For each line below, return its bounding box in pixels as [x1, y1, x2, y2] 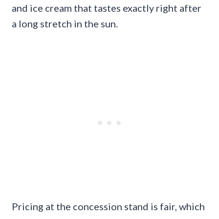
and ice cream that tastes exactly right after [12, 2, 201, 14]
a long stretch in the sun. [12, 18, 118, 30]
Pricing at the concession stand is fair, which [12, 200, 205, 213]
